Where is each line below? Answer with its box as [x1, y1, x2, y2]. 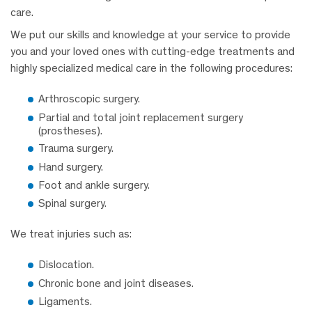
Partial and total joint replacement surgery [38, 110, 243, 124]
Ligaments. [38, 295, 92, 309]
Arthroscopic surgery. [38, 92, 140, 106]
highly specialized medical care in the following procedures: [10, 61, 292, 75]
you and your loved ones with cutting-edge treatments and [10, 45, 295, 58]
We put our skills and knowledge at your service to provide [10, 28, 290, 42]
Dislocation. [38, 258, 94, 272]
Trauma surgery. [38, 141, 114, 155]
